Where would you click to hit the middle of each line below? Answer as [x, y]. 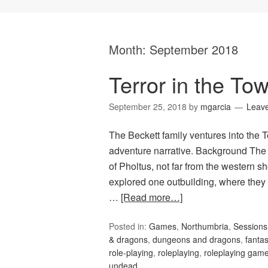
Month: [129, 50]
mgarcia [216, 107]
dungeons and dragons [197, 240]
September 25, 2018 [148, 107]
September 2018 [194, 50]
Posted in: [129, 226]
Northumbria [205, 226]
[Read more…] [152, 197]
